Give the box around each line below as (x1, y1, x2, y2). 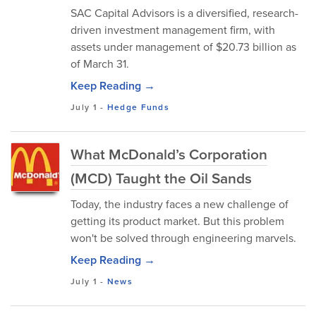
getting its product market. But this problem (71, 213, 284, 229)
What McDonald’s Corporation (71, 143, 267, 165)
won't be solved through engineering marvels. (71, 230, 296, 246)
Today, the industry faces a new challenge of (71, 196, 288, 212)
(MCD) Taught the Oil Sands (71, 167, 252, 189)
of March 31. (71, 56, 129, 72)
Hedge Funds (107, 101, 170, 114)
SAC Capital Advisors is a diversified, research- (71, 5, 298, 21)
